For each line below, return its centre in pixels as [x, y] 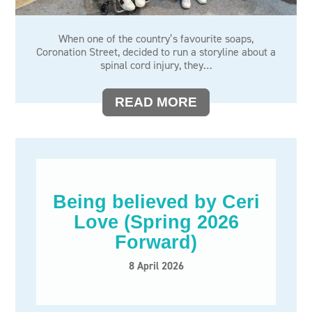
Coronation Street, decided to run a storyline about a [156, 52]
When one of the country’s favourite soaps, [156, 39]
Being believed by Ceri [156, 202]
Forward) [156, 242]
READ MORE [156, 102]
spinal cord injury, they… [156, 65]
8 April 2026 [156, 266]
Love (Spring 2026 [156, 222]
